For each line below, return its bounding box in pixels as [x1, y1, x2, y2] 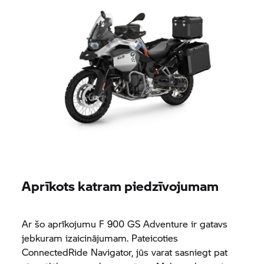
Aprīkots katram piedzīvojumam [22, 176, 219, 195]
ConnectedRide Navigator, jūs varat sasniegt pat [22, 245, 228, 259]
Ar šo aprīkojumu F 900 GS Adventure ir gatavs [22, 217, 228, 230]
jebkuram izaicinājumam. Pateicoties [22, 231, 179, 245]
